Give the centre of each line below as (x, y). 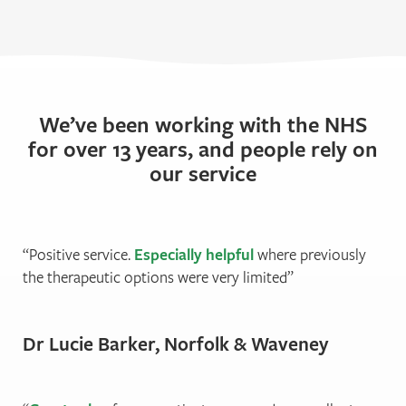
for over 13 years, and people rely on (203, 149)
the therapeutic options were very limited (155, 277)
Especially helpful (194, 255)
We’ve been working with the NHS (203, 125)
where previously (310, 255)
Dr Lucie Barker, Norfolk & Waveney (175, 343)
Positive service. (82, 255)
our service (203, 174)
